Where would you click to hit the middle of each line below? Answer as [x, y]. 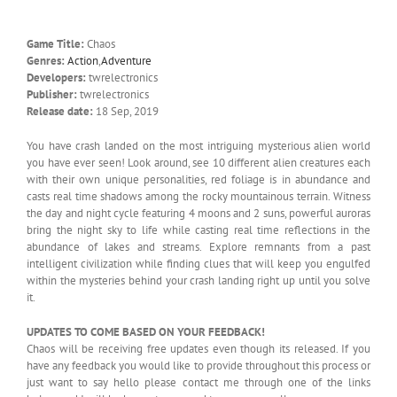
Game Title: [55, 43]
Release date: [60, 111]
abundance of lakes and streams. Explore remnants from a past [198, 246]
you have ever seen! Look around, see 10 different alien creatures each [198, 162]
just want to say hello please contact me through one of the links [198, 382]
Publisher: [52, 94]
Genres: [46, 60]
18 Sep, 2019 [126, 111]
